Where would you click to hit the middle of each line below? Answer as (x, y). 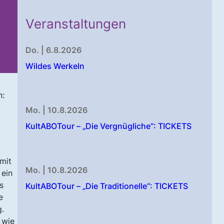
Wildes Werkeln (55, 66)
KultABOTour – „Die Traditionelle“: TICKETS (107, 186)
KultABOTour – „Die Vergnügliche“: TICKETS (109, 126)
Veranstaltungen (76, 24)
